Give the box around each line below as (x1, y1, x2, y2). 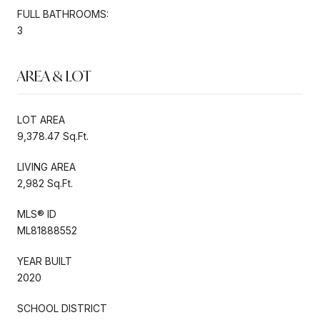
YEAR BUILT (17, 254, 72, 267)
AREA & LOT (17, 66, 91, 86)
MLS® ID (17, 207, 56, 220)
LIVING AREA (17, 160, 76, 173)
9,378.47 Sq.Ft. (17, 129, 89, 142)
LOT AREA (17, 113, 65, 126)
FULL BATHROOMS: (17, 7, 109, 20)
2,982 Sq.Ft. (17, 176, 73, 189)
